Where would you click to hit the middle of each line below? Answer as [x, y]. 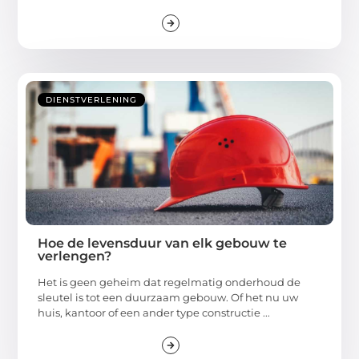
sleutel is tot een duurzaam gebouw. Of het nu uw [168, 298]
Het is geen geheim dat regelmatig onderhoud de [169, 282]
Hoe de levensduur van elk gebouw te [163, 244]
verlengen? [75, 256]
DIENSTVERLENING [92, 100]
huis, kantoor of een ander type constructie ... [154, 313]
